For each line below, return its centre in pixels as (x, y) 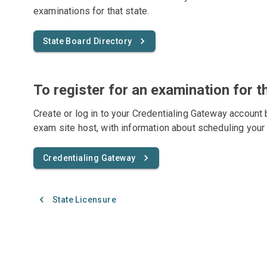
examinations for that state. (91, 11)
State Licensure (84, 199)
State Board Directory (88, 41)
